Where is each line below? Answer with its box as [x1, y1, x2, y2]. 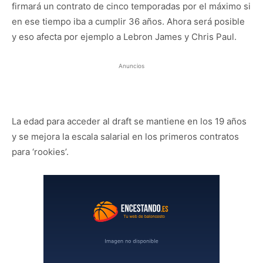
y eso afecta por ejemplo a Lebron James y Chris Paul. [12, 31, 237, 42]
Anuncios [119, 62, 144, 69]
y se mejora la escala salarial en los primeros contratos [12, 130, 239, 142]
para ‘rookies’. [12, 146, 69, 157]
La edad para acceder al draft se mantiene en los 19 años [12, 115, 247, 127]
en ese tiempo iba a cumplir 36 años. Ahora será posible [12, 15, 245, 27]
